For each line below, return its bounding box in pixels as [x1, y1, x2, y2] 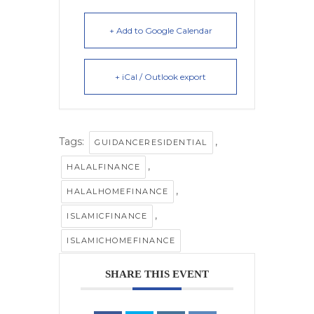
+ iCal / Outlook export [115, 71, 206, 82]
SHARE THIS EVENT [105, 268, 209, 280]
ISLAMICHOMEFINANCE [67, 235, 175, 245]
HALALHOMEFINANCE [67, 186, 168, 196]
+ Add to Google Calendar [109, 25, 212, 36]
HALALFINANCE [67, 162, 140, 172]
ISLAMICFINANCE [67, 211, 147, 221]
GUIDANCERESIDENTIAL [95, 137, 207, 147]
